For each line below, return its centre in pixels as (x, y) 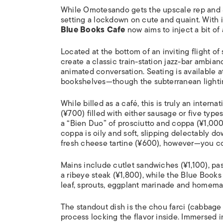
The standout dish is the (105, 207)
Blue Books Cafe (93, 30)
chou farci (167, 207)
